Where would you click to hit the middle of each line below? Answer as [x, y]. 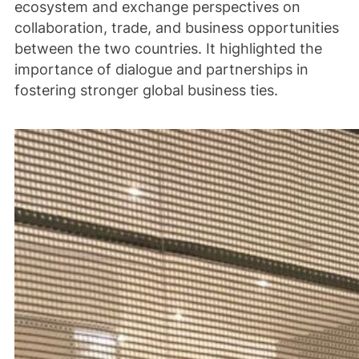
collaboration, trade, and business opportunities [176, 27]
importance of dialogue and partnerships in [161, 69]
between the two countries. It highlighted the [168, 48]
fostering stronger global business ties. [146, 90]
